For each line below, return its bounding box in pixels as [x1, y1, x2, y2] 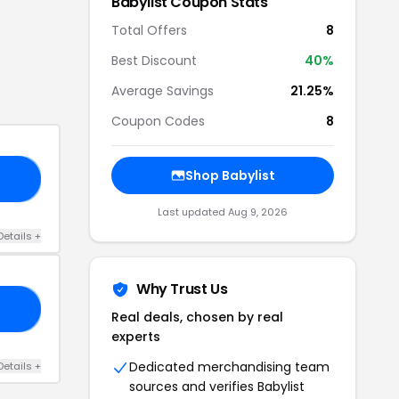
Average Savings [111, 82, 214, 100]
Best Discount [111, 52, 197, 69]
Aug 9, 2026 [228, 205, 288, 219]
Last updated [158, 205, 228, 219]
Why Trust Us [136, 279, 228, 299]
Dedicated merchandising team [129, 358, 330, 376]
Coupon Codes [111, 112, 205, 130]
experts [111, 328, 160, 346]
